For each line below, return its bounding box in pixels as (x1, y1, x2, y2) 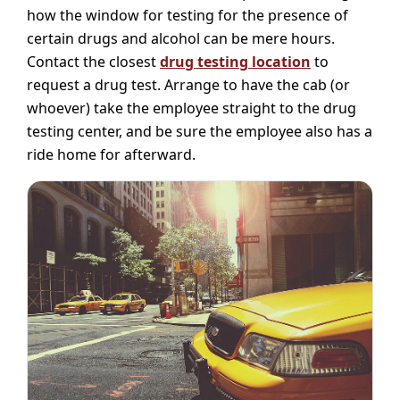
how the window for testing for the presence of (27, 4, 348, 25)
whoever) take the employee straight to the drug (27, 97, 356, 118)
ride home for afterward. (27, 144, 196, 164)
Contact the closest (27, 51, 160, 71)
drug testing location (160, 51, 311, 71)
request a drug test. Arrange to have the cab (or (27, 74, 350, 95)
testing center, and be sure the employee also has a (27, 121, 372, 141)
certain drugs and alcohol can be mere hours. (27, 28, 335, 48)
